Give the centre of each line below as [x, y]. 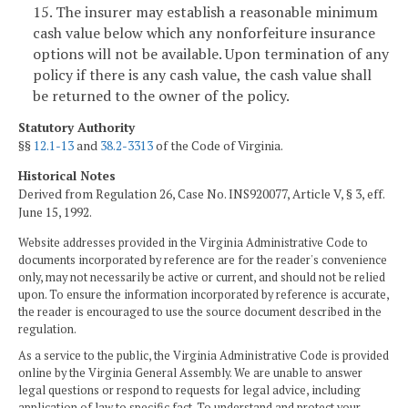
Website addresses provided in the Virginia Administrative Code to [193, 242]
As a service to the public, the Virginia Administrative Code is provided [204, 356]
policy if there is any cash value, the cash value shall [202, 74]
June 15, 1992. [55, 213]
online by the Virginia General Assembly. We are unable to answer [190, 373]
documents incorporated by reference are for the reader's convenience [203, 260]
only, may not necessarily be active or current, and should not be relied [202, 277]
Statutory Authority [76, 127]
